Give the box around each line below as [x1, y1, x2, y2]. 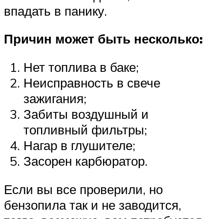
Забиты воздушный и [23, 106, 149, 122]
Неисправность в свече [23, 75, 160, 91]
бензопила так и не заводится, [4, 197, 181, 213]
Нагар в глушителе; [23, 137, 135, 153]
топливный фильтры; [23, 122, 147, 138]
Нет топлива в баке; [23, 59, 139, 75]
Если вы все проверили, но [4, 181, 163, 197]
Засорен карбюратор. [23, 153, 148, 169]
